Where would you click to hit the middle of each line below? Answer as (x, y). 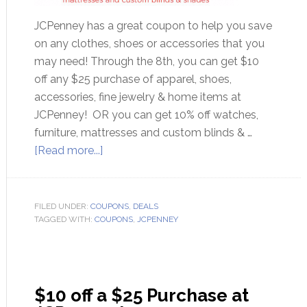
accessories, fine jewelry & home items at (137, 97)
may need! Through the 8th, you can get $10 (146, 61)
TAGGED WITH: (64, 219)
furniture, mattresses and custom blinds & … (143, 133)
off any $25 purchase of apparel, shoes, (133, 79)
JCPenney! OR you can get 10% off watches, (146, 115)
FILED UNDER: (62, 206)
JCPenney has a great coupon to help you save (153, 26)
